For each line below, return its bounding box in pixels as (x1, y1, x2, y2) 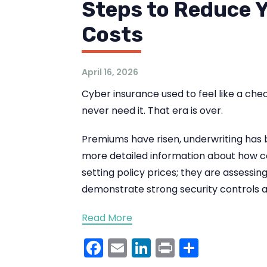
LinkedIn (151, 234, 225, 261)
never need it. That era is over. (82, 104, 223, 117)
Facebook (103, 234, 194, 261)
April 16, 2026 (82, 66, 138, 78)
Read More (82, 211, 132, 225)
